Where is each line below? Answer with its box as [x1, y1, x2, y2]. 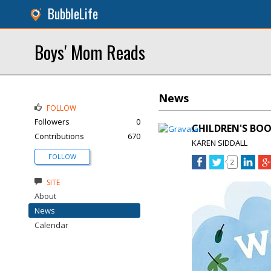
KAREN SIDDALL [192, 137, 247, 148]
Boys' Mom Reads [34, 39, 145, 65]
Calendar [34, 220, 68, 230]
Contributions [34, 131, 84, 142]
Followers [34, 116, 70, 127]
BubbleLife [48, 4, 98, 23]
